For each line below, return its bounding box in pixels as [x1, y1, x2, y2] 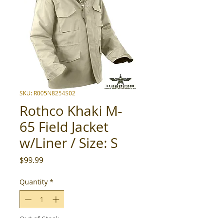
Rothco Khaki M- [19, 102, 122, 120]
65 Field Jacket [19, 118, 109, 136]
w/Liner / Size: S [19, 134, 118, 152]
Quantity [19, 177, 48, 186]
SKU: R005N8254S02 [19, 89, 75, 97]
